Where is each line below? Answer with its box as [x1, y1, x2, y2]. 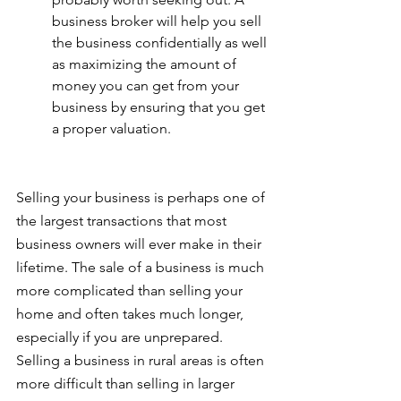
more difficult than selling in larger [16, 375, 238, 393]
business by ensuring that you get [52, 98, 269, 116]
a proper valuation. [52, 120, 171, 138]
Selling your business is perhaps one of [16, 189, 269, 207]
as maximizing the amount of [52, 55, 240, 73]
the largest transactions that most [16, 212, 230, 230]
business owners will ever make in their [16, 235, 265, 253]
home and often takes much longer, [16, 305, 247, 323]
